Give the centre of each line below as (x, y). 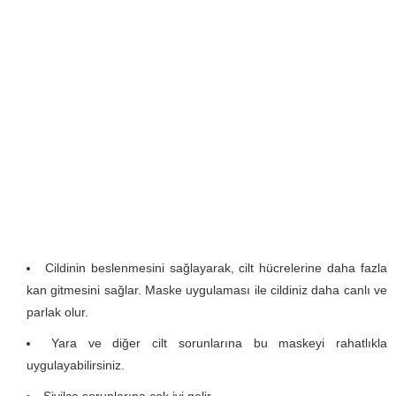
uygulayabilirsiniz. (76, 366)
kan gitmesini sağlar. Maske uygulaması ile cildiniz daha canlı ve (207, 290)
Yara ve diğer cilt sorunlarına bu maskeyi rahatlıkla (219, 343)
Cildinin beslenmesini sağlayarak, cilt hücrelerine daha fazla (216, 268)
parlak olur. (57, 312)
